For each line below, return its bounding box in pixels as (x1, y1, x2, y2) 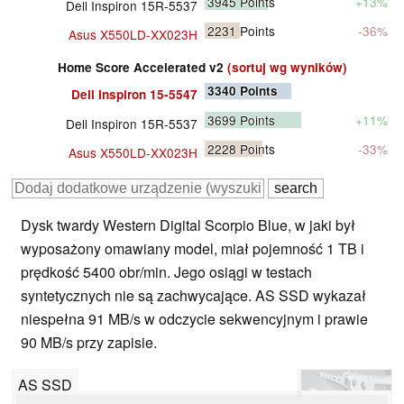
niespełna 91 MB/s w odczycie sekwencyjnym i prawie (21, 308, 368, 330)
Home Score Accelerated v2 (57, 59, 227, 77)
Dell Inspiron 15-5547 (71, 86, 197, 104)
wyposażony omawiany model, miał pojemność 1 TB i (21, 238, 364, 260)
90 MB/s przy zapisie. (21, 332, 157, 353)
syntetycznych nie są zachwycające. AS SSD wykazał (21, 285, 366, 307)
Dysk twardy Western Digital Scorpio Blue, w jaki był (21, 215, 355, 236)
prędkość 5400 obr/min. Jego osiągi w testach (21, 262, 312, 283)
